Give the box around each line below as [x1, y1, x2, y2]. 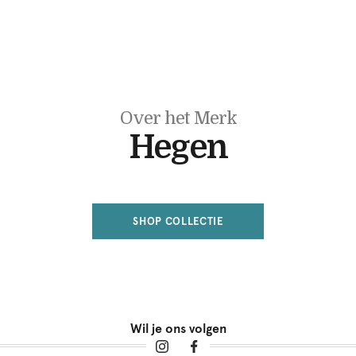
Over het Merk [119, 107, 237, 128]
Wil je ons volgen [130, 320, 226, 336]
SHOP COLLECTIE [133, 215, 223, 227]
